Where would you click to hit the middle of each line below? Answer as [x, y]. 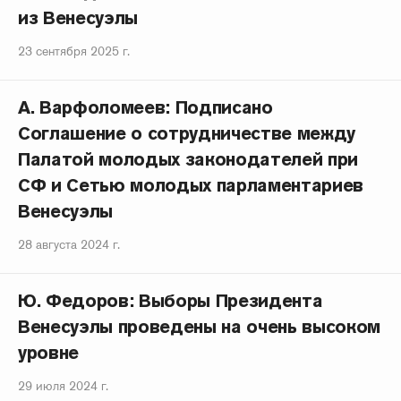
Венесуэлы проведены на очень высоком [200, 327]
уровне [49, 353]
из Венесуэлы [78, 18]
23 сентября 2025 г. [74, 51]
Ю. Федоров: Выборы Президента [171, 301]
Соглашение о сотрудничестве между [187, 133]
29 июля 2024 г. [63, 386]
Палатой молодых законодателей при [188, 159]
